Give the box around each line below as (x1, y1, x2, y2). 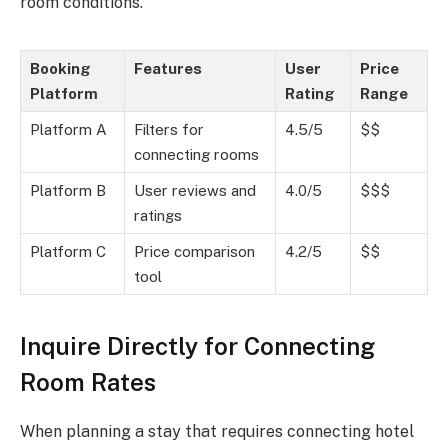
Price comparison (134, 242, 255, 260)
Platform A (30, 120, 107, 138)
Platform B (30, 181, 106, 199)
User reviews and (134, 181, 256, 199)
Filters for (134, 120, 204, 138)
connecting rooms (134, 145, 259, 163)
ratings (134, 206, 182, 224)
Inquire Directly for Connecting (20, 331, 375, 360)
